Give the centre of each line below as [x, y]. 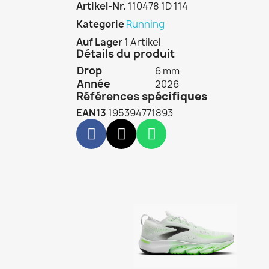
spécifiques [174, 97]
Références [108, 97]
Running [145, 24]
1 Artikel [143, 42]
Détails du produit [127, 54]
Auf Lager [99, 42]
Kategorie [100, 24]
